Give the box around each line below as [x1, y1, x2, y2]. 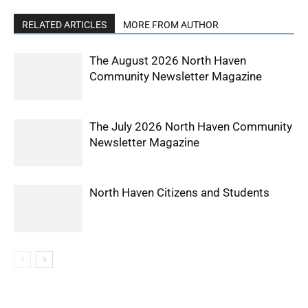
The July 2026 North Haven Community [89, 120, 292, 134]
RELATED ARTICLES [22, 19, 107, 31]
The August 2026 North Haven [89, 54, 246, 68]
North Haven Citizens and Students [89, 186, 269, 200]
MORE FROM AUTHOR [123, 19, 219, 31]
